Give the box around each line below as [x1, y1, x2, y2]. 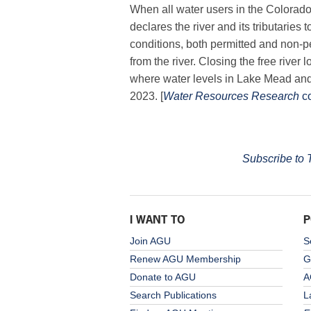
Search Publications [130, 289, 217, 301]
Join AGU [130, 235, 171, 246]
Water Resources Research [163, 90, 299, 103]
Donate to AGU [130, 271, 196, 283]
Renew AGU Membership [130, 253, 241, 264]
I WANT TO [130, 211, 185, 227]
